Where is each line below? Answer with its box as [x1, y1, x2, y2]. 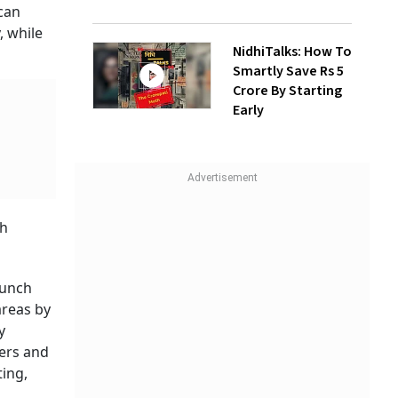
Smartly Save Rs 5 [233, 61, 344, 82]
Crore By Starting [233, 81, 342, 101]
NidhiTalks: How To [233, 42, 352, 62]
